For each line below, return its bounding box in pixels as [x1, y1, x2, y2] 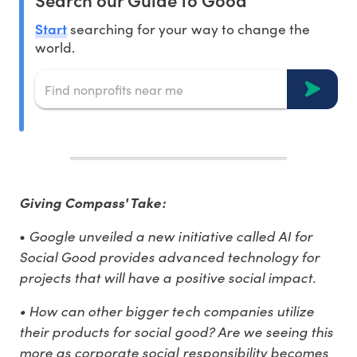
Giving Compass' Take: [19, 193, 169, 213]
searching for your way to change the [67, 19, 310, 39]
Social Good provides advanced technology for [19, 246, 320, 267]
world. [35, 37, 76, 57]
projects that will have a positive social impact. [19, 267, 319, 288]
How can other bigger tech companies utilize [29, 300, 314, 321]
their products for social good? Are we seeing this [19, 321, 333, 342]
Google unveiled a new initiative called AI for [29, 226, 312, 246]
